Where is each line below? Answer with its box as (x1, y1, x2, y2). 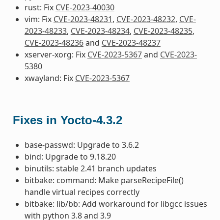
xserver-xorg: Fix (24, 49, 87, 60)
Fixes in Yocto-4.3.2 (12, 113, 122, 127)
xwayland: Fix (24, 72, 75, 83)
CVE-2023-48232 (116, 13, 175, 25)
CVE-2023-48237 (101, 37, 161, 48)
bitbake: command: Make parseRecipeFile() (24, 174, 184, 186)
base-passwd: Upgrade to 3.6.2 (24, 139, 139, 150)
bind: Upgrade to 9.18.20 (24, 151, 116, 162)
